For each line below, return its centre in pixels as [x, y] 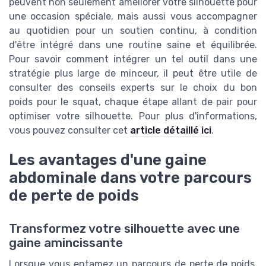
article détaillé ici [171, 130]
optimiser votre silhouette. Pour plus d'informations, [133, 116]
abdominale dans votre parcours [130, 178]
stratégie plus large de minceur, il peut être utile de [133, 73]
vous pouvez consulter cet [69, 130]
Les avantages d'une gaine [108, 160]
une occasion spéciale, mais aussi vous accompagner [133, 16]
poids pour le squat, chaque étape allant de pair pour [133, 102]
